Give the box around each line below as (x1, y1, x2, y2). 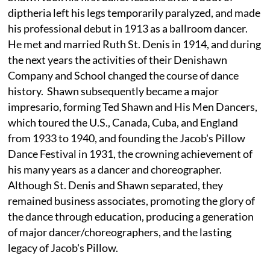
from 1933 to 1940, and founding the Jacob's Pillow (8, 131, 246, 145)
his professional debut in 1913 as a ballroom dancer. (8, 21, 250, 35)
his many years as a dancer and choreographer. (8, 162, 224, 176)
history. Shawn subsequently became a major (8, 84, 219, 98)
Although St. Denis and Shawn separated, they (8, 178, 224, 192)
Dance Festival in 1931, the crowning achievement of (8, 146, 253, 160)
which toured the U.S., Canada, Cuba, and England (8, 115, 239, 129)
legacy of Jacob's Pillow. (8, 240, 119, 254)
